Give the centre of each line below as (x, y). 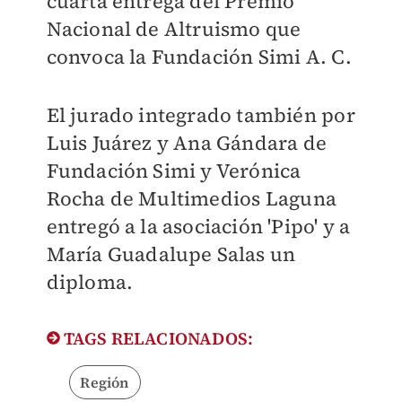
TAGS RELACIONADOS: (157, 339)
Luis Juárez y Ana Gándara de (187, 143)
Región (105, 383)
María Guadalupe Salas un (171, 254)
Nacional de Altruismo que (174, 29)
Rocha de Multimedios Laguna (191, 199)
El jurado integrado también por (201, 115)
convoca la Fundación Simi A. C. (199, 57)
